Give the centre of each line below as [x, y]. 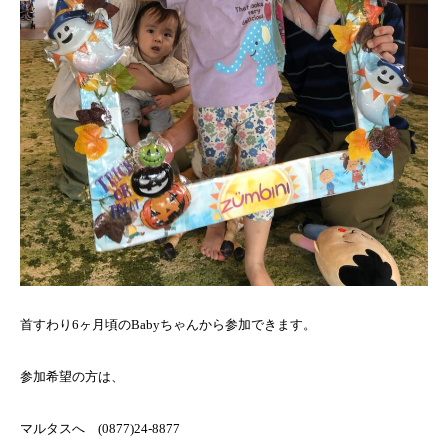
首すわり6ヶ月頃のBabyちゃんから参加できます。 [168, 324]
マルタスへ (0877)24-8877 [100, 428]
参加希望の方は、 [72, 376]
